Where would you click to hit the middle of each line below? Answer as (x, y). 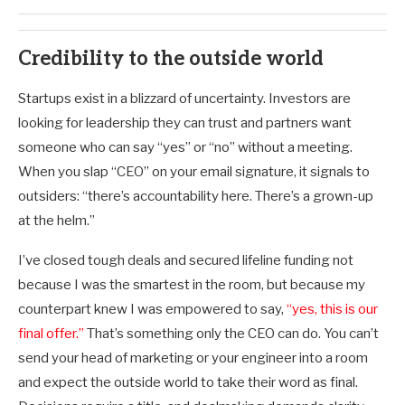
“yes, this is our (332, 310)
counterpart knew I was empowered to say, (152, 310)
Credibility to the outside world (171, 59)
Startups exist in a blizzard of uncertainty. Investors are (184, 99)
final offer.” (51, 334)
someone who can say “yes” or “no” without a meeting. (185, 148)
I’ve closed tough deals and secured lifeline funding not (186, 261)
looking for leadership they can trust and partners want (185, 123)
